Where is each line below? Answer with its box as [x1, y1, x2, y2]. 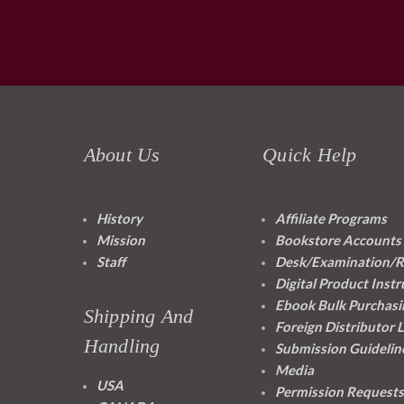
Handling [83, 335, 161, 358]
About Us [83, 143, 161, 167]
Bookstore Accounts [275, 232, 401, 249]
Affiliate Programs [275, 210, 387, 227]
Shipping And [83, 305, 194, 328]
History [96, 210, 142, 227]
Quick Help [262, 143, 357, 167]
